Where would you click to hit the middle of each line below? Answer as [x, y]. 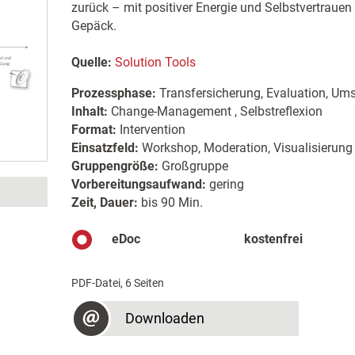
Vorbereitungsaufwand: [138, 184]
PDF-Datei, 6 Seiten [117, 283]
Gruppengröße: [115, 166]
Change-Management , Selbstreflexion [215, 111]
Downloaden [164, 318]
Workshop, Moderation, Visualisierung [245, 148]
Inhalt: [89, 111]
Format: [94, 130]
